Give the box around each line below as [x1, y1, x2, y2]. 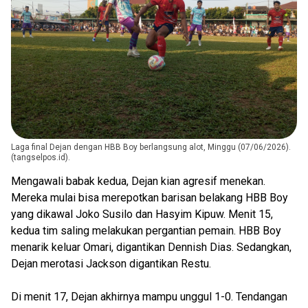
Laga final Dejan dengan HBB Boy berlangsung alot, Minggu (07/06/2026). [11, 142, 291, 153]
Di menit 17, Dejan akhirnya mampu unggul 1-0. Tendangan [11, 290, 287, 304]
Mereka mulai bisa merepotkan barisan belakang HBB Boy [11, 191, 288, 205]
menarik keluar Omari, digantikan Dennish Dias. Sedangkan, [11, 241, 291, 254]
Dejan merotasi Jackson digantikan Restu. [11, 257, 214, 271]
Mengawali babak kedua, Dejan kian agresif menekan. [11, 175, 265, 188]
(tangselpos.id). [11, 153, 72, 163]
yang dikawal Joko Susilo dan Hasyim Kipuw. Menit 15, [11, 208, 273, 221]
